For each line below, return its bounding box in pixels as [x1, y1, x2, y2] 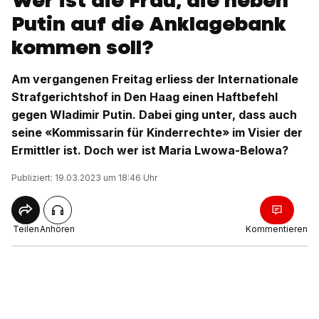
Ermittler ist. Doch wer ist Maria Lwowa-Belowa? [11, 143, 288, 157]
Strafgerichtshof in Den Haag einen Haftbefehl [11, 90, 278, 104]
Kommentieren [246, 224, 308, 234]
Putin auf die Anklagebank [11, 10, 286, 37]
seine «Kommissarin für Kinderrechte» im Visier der [11, 125, 303, 140]
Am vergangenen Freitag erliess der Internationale [11, 72, 298, 86]
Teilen [12, 224, 39, 234]
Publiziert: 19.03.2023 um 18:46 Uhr [11, 172, 157, 183]
